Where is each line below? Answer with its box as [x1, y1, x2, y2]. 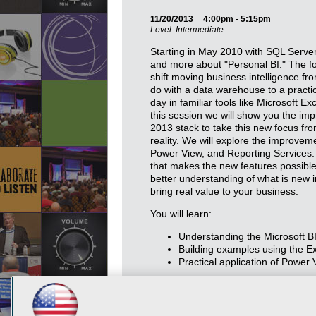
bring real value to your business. [150, 186, 298, 197]
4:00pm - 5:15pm [203, 14, 271, 24]
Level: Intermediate [150, 25, 224, 35]
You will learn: [150, 208, 212, 219]
